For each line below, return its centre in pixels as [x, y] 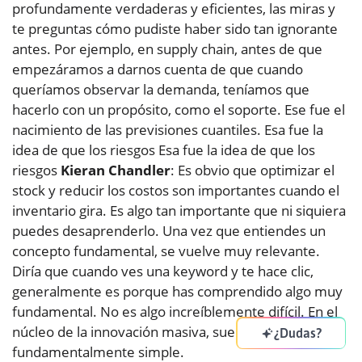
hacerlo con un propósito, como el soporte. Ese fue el [179, 110]
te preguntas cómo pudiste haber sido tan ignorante [175, 29]
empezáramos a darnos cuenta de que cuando [158, 69]
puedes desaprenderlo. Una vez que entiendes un [169, 231]
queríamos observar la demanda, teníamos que [161, 90]
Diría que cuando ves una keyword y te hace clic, [163, 271]
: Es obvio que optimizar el [253, 170]
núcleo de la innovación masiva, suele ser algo [156, 332]
